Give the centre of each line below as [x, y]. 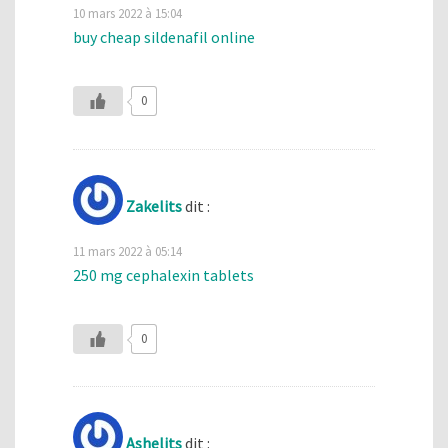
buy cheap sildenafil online [164, 36]
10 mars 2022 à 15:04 [127, 12]
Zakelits [154, 205]
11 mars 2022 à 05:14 [127, 250]
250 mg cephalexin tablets [163, 274]
